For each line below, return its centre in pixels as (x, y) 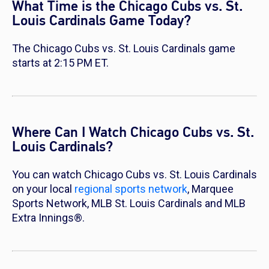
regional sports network (131, 189)
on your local (43, 189)
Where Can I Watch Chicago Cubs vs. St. (133, 133)
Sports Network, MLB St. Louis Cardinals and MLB (129, 204)
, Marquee (210, 189)
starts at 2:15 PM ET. (60, 63)
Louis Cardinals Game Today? (101, 21)
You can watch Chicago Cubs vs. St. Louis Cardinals (134, 175)
